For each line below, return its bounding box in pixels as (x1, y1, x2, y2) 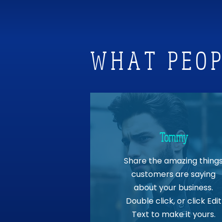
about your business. (134, 182, 214, 194)
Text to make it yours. (131, 209, 216, 221)
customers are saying (131, 168, 216, 180)
